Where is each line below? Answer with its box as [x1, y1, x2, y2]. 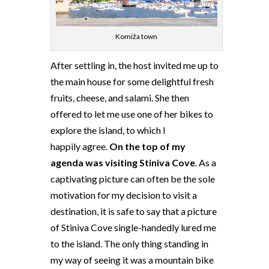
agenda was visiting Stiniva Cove [50, 157, 195, 169]
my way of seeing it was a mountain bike [50, 254, 214, 266]
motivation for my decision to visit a [50, 189, 197, 201]
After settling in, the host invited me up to [50, 59, 219, 71]
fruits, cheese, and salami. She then [50, 92, 189, 104]
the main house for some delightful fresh [50, 76, 214, 88]
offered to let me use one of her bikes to [50, 108, 213, 120]
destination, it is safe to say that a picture [50, 205, 217, 217]
